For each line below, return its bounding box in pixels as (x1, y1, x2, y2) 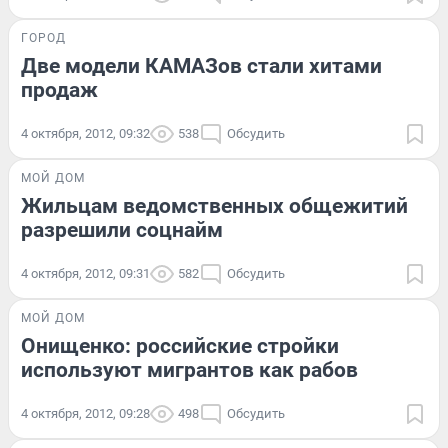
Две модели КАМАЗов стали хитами (21, 53, 382, 78)
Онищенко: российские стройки (21, 333, 339, 358)
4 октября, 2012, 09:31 (21, 265, 150, 281)
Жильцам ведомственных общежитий (21, 193, 408, 218)
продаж (21, 77, 98, 102)
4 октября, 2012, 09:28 (21, 405, 150, 421)
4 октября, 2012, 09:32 (21, 125, 150, 141)
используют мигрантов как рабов (21, 357, 358, 382)
